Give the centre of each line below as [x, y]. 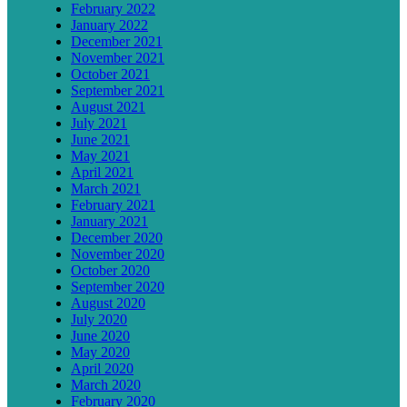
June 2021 [100, 139]
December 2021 [117, 41]
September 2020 [118, 286]
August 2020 [108, 303]
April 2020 [102, 368]
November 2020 [118, 253]
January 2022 [109, 25]
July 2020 [99, 319]
